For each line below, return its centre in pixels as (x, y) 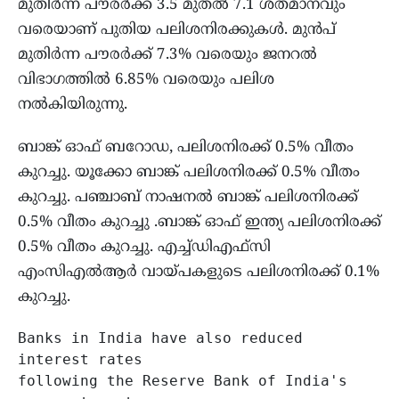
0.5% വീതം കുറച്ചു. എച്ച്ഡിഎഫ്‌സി (144, 248)
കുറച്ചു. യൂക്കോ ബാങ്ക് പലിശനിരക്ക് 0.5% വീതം (189, 173)
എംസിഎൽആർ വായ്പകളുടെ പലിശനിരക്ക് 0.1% (199, 273)
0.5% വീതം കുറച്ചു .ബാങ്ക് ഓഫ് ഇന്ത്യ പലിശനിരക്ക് (199, 223)
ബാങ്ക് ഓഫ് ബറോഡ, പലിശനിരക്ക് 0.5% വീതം (186, 148)
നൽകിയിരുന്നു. (73, 106)
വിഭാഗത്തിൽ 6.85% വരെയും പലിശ (146, 81)
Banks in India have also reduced (160, 338)
